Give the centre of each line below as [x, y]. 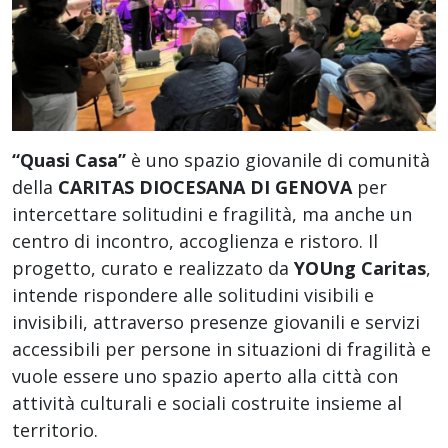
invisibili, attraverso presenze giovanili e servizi [216, 321]
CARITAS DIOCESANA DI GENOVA [205, 186]
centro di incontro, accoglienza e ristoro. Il [195, 240]
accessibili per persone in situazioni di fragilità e [221, 348]
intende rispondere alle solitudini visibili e [193, 294]
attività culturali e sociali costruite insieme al [207, 402]
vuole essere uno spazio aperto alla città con [205, 375]
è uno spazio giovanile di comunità [280, 159]
